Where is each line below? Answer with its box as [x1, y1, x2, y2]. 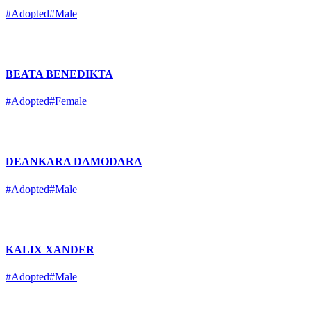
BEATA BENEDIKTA [6, 67, 113, 80]
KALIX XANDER [6, 243, 94, 255]
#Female [49, 95, 87, 108]
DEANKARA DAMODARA [6, 155, 142, 168]
